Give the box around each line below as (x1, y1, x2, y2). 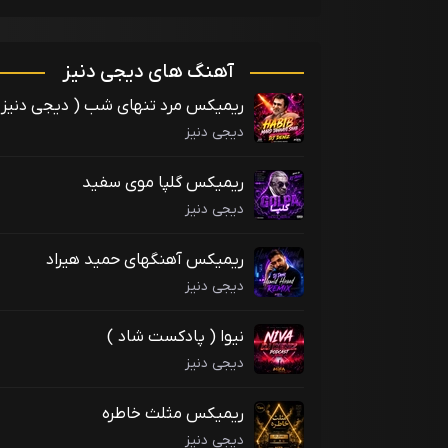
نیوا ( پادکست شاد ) (107, 326, 244, 349)
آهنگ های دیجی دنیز (61, 59, 234, 86)
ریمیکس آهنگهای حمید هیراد (46, 249, 244, 272)
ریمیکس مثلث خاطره (102, 403, 244, 426)
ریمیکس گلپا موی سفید (82, 172, 244, 195)
